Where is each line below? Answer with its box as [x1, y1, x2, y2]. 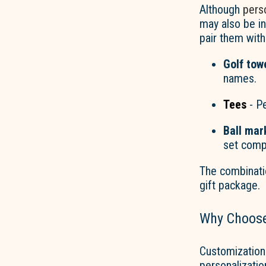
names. [223, 71, 256, 85]
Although [199, 2, 243, 17]
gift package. [199, 178, 260, 192]
